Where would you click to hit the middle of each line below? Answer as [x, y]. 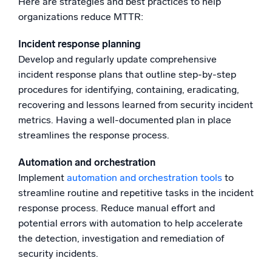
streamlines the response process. [94, 135]
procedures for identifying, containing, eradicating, [129, 89]
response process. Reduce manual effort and [117, 208]
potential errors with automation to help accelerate [131, 223]
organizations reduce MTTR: [81, 16]
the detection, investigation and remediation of [121, 238]
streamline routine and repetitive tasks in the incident [136, 192]
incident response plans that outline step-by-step [127, 74]
